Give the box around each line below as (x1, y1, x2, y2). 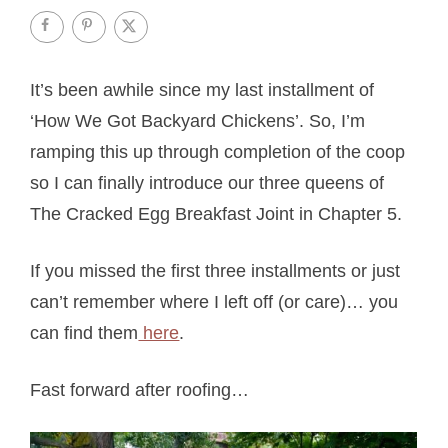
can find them (30, 322, 139, 343)
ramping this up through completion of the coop (30, 141, 406, 162)
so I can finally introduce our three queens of (30, 172, 385, 193)
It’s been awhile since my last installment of (30, 79, 375, 100)
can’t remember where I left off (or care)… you (30, 291, 399, 312)
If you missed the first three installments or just (30, 260, 401, 281)
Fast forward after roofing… (30, 379, 250, 400)
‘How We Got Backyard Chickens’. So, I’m (30, 110, 366, 131)
